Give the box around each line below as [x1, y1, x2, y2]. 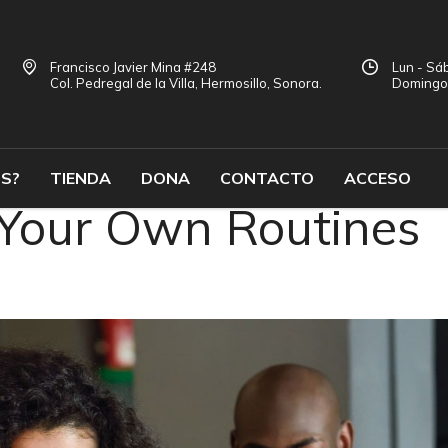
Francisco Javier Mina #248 [50, 59, 216, 76]
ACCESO [344, 167, 411, 188]
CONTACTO [220, 167, 314, 188]
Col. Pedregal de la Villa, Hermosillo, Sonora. [50, 75, 322, 92]
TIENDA [50, 167, 111, 188]
